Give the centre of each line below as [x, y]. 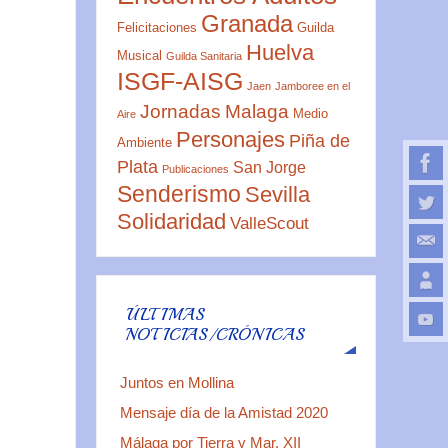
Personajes [230, 140]
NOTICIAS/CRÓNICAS [216, 334]
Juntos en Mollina [176, 383]
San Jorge [269, 168]
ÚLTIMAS [166, 314]
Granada [246, 24]
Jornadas [180, 111]
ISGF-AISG [179, 82]
